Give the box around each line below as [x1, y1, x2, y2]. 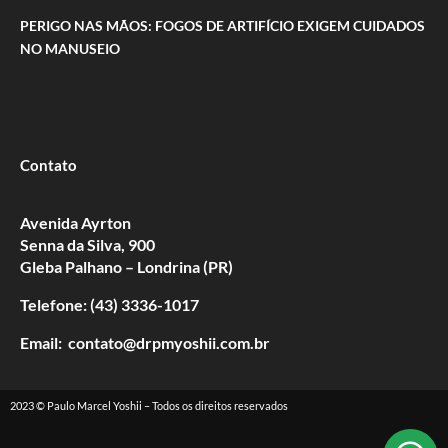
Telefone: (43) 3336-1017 [20, 294, 199, 314]
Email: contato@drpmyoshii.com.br [20, 332, 270, 352]
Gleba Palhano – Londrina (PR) [20, 256, 233, 276]
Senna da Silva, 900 [20, 234, 155, 254]
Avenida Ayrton [20, 212, 131, 232]
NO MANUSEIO [20, 39, 120, 57]
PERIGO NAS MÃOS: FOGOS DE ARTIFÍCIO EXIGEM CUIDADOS [20, 16, 425, 34]
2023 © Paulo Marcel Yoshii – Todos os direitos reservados [10, 398, 288, 412]
